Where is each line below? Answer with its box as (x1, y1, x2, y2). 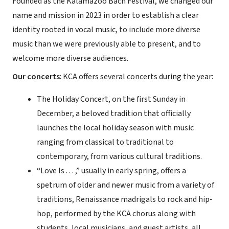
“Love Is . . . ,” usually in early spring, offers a (37, 165, 186, 176)
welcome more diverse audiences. (12, 53, 128, 64)
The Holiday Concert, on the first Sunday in (37, 94, 186, 105)
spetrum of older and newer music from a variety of (37, 179, 214, 191)
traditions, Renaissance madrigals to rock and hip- (37, 194, 213, 205)
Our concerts (12, 71, 60, 82)
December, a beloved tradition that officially (37, 108, 191, 119)
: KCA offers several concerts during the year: (60, 71, 215, 82)
